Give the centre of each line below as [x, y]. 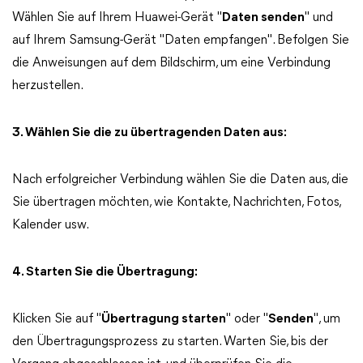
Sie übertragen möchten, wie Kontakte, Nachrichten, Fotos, [176, 203]
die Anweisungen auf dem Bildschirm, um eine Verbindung [171, 63]
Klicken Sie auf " [57, 319]
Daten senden [263, 18]
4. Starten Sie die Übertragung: [105, 272]
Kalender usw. [51, 225]
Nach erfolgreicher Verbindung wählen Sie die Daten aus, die [180, 180]
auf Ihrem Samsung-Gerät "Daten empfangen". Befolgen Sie [181, 41]
